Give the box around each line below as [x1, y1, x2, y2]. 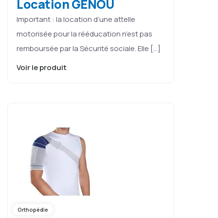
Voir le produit [17, 62, 68, 73]
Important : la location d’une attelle [17, 14, 135, 24]
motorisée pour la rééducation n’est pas [17, 28, 152, 39]
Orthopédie [18, 205, 48, 213]
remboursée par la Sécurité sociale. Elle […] [17, 43, 161, 54]
